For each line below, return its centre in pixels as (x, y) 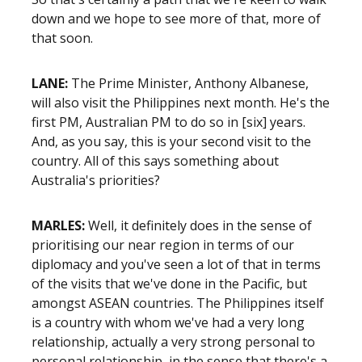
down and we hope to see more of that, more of (176, 19)
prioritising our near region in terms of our (163, 245)
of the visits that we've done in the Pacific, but (169, 284)
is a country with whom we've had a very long (168, 322)
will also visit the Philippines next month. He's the (181, 103)
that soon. (62, 38)
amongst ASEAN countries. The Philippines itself (178, 303)
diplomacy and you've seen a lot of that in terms (176, 264)
